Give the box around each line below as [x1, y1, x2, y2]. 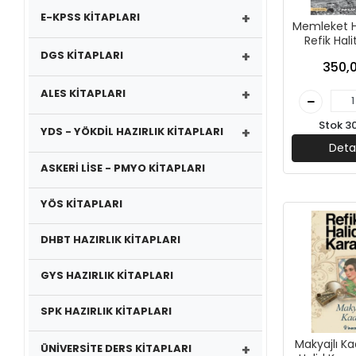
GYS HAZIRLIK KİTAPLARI [41, 268, 174, 283]
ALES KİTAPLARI [41, 85, 126, 101]
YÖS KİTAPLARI [41, 196, 123, 211]
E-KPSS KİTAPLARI [41, 9, 141, 25]
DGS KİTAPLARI [41, 47, 124, 63]
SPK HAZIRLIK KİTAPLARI [41, 304, 172, 319]
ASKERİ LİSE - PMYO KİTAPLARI [41, 161, 206, 176]
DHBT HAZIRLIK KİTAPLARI [41, 232, 181, 247]
